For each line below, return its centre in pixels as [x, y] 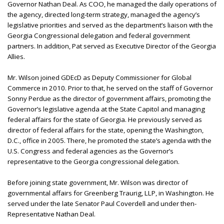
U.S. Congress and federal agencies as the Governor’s [90, 151]
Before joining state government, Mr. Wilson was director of [98, 182]
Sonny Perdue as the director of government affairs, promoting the [109, 98]
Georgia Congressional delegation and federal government [99, 35]
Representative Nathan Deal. [51, 214]
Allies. [16, 56]
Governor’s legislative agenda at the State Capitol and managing [106, 109]
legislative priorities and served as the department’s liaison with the [110, 25]
